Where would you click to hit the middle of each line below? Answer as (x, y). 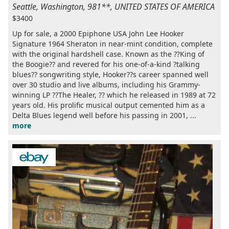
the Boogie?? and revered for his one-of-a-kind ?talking (106, 64)
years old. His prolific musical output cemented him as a (109, 105)
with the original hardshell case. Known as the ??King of (108, 54)
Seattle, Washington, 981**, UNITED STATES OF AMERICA (113, 7)
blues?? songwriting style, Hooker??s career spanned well (110, 75)
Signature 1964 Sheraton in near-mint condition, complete (112, 44)
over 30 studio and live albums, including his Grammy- (106, 85)
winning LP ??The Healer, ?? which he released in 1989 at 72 (114, 95)
